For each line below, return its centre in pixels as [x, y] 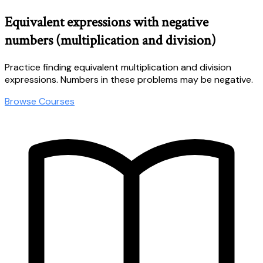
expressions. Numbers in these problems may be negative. [129, 79]
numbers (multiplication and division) [110, 40]
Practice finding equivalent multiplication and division [118, 67]
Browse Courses [40, 101]
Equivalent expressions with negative [107, 22]
